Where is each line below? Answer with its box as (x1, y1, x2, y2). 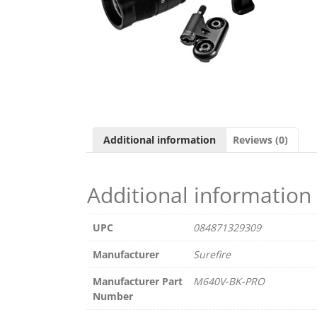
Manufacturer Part (93, 275, 183, 289)
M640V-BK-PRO (193, 275, 265, 289)
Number (93, 289, 133, 304)
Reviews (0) (233, 132, 288, 146)
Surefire (193, 248, 231, 262)
